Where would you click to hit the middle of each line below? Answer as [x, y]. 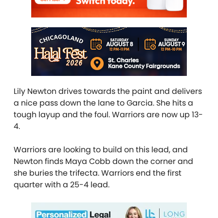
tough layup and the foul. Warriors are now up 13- [108, 114]
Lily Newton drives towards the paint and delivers [108, 91]
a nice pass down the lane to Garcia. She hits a [103, 103]
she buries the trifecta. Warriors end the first [98, 173]
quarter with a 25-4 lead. [62, 184]
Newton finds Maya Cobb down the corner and [103, 161]
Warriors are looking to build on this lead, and [101, 149]
